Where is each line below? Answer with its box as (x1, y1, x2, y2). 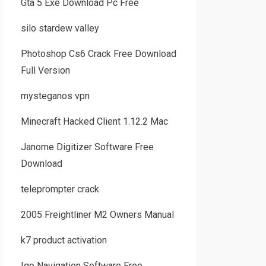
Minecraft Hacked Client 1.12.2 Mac (20, 116, 168, 127)
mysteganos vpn (20, 90, 90, 102)
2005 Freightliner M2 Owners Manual (20, 209, 174, 220)
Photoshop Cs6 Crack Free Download (20, 48, 176, 59)
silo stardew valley (20, 23, 99, 34)
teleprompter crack (20, 183, 99, 195)
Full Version (20, 65, 70, 76)
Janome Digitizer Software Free (20, 141, 154, 153)
